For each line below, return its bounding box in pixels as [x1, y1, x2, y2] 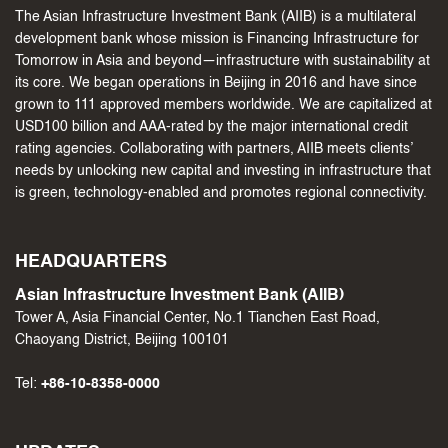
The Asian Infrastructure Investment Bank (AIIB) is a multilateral [15, 10, 416, 24]
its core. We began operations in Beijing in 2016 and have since [15, 76, 417, 90]
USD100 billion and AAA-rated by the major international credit [15, 120, 408, 134]
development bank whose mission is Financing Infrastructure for [15, 32, 419, 46]
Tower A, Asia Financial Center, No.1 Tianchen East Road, [15, 311, 380, 325]
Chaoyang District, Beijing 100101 [15, 333, 229, 347]
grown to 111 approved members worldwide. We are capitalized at [15, 98, 432, 112]
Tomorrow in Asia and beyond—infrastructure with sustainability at [15, 54, 430, 68]
